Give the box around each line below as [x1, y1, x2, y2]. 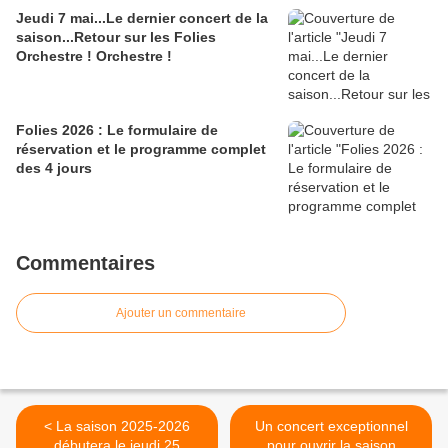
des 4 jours [16, 160, 92, 177]
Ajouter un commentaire [116, 306, 246, 321]
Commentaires [16, 252, 155, 275]
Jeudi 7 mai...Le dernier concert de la [16, 10, 268, 27]
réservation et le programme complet [16, 141, 266, 158]
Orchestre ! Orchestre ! [16, 48, 172, 65]
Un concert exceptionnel [254, 418, 277, 435]
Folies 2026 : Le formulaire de [16, 122, 218, 139]
